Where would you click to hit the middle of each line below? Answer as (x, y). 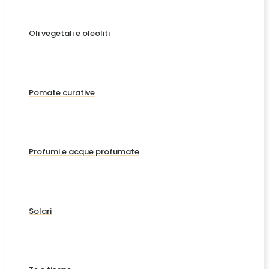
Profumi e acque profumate (84, 152)
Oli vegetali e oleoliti (69, 34)
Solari (40, 211)
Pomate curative (62, 92)
